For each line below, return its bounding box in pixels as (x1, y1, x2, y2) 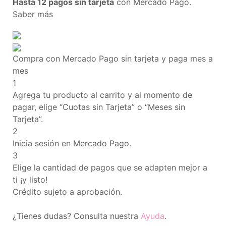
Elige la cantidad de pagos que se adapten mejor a (13, 162, 207, 173)
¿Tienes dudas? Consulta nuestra (13, 211, 141, 221)
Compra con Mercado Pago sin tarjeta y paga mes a (13, 53, 213, 64)
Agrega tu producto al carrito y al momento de (13, 90, 192, 100)
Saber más (13, 9, 53, 19)
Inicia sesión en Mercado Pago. (13, 138, 131, 148)
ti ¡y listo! (13, 175, 47, 185)
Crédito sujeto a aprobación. (13, 187, 122, 197)
